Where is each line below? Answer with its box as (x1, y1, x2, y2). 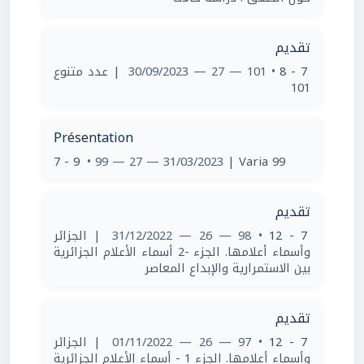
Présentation (54, 125, 133, 150)
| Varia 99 (227, 150, 285, 173)
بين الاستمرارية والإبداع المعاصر (145, 257, 310, 279)
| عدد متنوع (54, 60, 120, 83)
